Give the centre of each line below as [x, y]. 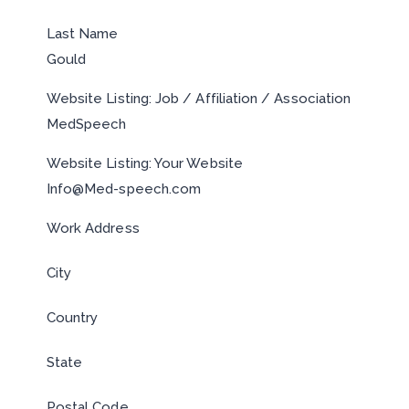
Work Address [93, 228]
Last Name [82, 34]
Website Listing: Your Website [144, 163]
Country [72, 318]
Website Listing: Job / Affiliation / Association [199, 99]
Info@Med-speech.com [124, 189]
